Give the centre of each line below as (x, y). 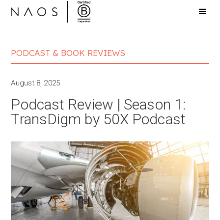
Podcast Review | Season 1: (99, 104)
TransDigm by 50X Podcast (98, 119)
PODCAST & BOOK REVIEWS (68, 53)
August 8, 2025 (35, 83)
